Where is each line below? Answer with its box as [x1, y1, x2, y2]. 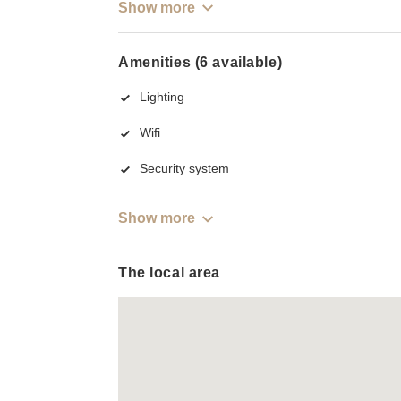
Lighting [140, 90, 184, 105]
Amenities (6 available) [118, 54, 283, 70]
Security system [140, 161, 229, 176]
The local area [118, 265, 220, 281]
